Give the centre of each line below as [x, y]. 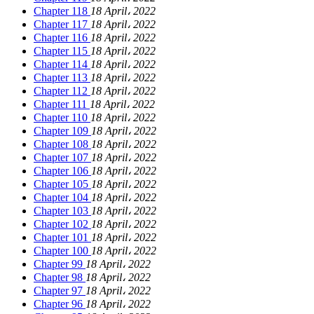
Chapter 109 [62, 131]
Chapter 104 [62, 198]
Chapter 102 [62, 224]
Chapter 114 [62, 64]
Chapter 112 [62, 91]
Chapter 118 [62, 11]
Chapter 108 [62, 144]
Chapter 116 [62, 38]
